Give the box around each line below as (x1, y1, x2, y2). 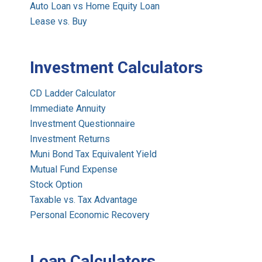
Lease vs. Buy (30, 16, 88, 27)
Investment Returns (30, 133, 111, 145)
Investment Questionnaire (30, 118, 136, 130)
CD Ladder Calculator (30, 88, 116, 99)
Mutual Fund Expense (30, 164, 118, 175)
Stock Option (30, 179, 83, 191)
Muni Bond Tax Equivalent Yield (30, 149, 157, 160)
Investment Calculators (30, 58, 204, 78)
